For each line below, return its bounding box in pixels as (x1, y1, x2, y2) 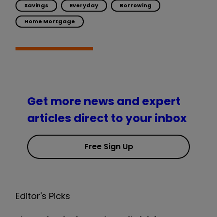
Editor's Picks (15, 189, 70, 202)
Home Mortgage (24, 17, 75, 26)
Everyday (70, 1, 98, 10)
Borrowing (120, 1, 152, 10)
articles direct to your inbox (27, 110, 187, 126)
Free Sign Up (84, 140, 133, 152)
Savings (24, 1, 48, 10)
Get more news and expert (27, 93, 181, 109)
